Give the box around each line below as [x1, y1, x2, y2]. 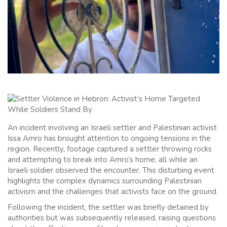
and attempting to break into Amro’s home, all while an [8, 155, 198, 165]
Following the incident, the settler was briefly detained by [8, 202, 209, 213]
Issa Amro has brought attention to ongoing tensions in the [8, 133, 211, 144]
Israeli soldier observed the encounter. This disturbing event [8, 165, 214, 176]
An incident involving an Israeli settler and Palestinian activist [8, 123, 217, 133]
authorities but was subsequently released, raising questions [8, 213, 216, 223]
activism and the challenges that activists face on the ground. [8, 186, 218, 197]
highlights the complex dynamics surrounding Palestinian [8, 176, 202, 186]
